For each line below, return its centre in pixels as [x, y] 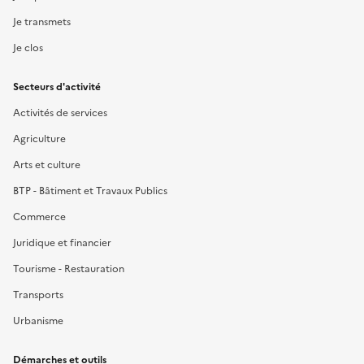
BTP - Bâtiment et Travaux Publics [90, 191]
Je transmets [42, 22]
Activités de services [60, 113]
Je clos [28, 48]
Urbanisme [38, 321]
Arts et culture [47, 165]
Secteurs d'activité [57, 87]
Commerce [39, 217]
